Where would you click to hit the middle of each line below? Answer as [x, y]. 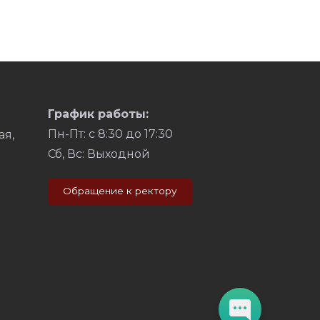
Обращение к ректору [120, 191]
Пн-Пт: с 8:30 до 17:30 [110, 134]
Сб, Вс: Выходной [99, 154]
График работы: [98, 114]
